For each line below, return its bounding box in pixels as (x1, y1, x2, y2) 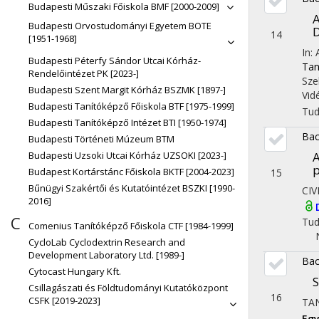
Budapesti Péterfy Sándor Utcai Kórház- (28, 54, 201, 67)
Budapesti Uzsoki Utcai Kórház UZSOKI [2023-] (28, 149, 226, 162)
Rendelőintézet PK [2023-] (28, 67, 139, 80)
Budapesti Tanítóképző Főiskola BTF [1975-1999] (28, 100, 234, 113)
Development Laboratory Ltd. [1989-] (28, 249, 184, 261)
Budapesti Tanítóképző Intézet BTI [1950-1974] (28, 116, 226, 129)
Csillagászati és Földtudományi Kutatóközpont (28, 281, 228, 294)
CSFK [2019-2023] (28, 294, 100, 307)
